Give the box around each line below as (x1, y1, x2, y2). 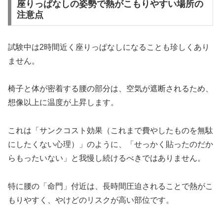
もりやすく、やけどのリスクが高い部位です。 (8, 196, 174, 205)
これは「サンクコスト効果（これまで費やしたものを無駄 (8, 126, 213, 135)
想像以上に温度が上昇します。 (8, 98, 118, 107)
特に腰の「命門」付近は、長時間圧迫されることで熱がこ (8, 182, 213, 191)
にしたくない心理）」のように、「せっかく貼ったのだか (8, 140, 213, 149)
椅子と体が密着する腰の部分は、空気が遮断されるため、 (8, 84, 213, 93)
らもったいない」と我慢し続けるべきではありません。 (8, 154, 205, 163)
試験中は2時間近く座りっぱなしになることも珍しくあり (8, 42, 210, 51)
